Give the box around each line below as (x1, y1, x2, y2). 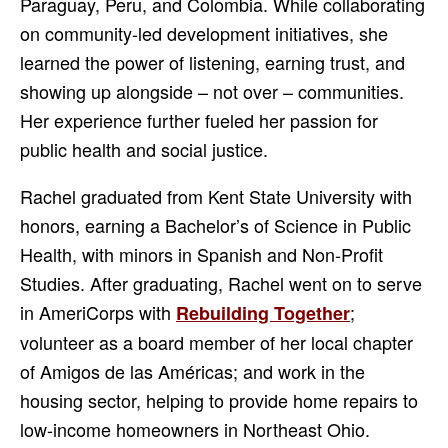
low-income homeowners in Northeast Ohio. (20, 416, 370, 443)
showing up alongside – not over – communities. (20, 78, 404, 105)
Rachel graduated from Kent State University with (20, 183, 412, 210)
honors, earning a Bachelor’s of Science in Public (20, 212, 411, 239)
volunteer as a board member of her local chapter (20, 329, 413, 356)
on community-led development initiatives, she (20, 20, 388, 47)
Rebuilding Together (176, 300, 350, 327)
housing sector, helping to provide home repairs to (20, 387, 418, 414)
